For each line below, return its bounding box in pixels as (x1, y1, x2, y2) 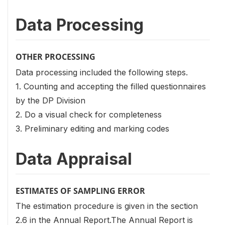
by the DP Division (16, 95, 85, 105)
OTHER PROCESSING (16, 51, 95, 63)
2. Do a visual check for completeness (16, 109, 162, 120)
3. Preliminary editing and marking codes (16, 123, 169, 134)
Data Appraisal (16, 149, 132, 169)
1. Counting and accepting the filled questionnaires (16, 81, 206, 91)
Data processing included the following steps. (16, 67, 188, 77)
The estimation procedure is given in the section (16, 200, 198, 211)
